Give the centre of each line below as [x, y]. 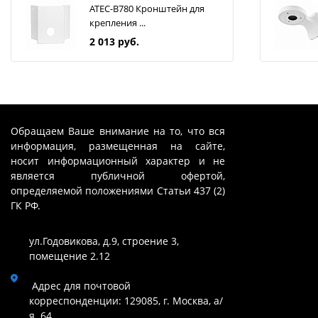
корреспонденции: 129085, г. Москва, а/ [126, 301]
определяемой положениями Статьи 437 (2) [118, 190]
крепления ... [117, 23]
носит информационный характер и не [118, 160]
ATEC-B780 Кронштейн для [147, 9]
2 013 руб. [114, 42]
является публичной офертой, [118, 175]
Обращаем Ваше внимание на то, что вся [118, 131]
